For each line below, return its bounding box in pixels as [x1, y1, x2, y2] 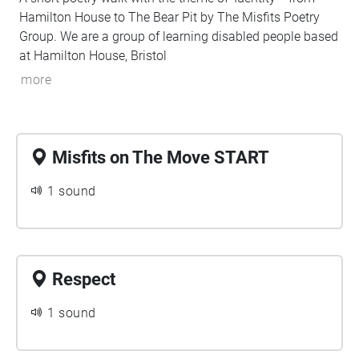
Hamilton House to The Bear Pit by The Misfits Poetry [19, 10, 320, 25]
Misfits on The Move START [52, 147, 269, 167]
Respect [52, 269, 115, 289]
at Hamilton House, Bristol [19, 48, 167, 63]
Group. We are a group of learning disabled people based [19, 29, 338, 44]
